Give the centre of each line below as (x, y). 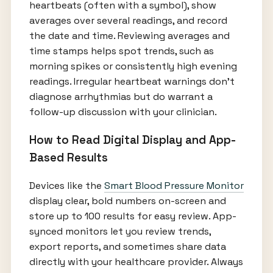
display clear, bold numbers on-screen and (127, 200)
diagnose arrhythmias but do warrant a (121, 97)
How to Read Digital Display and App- (132, 140)
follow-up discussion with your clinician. (123, 112)
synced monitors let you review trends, (120, 231)
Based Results (68, 157)
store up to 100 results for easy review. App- (133, 216)
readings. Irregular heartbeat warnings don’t (132, 82)
